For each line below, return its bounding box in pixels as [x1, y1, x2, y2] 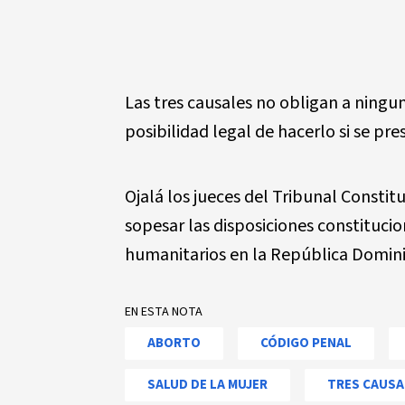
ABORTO [147, 334, 201, 353]
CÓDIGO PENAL [260, 334, 352, 353]
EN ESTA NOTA [125, 303, 202, 321]
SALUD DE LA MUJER [147, 375, 268, 394]
